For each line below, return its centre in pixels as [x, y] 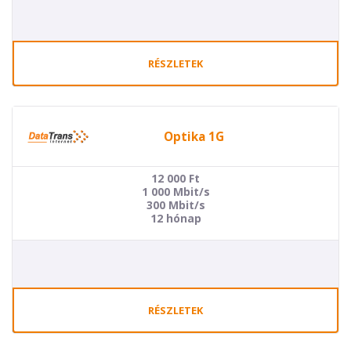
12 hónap [175, 218]
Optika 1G [194, 136]
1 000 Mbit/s [175, 192]
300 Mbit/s [175, 205]
